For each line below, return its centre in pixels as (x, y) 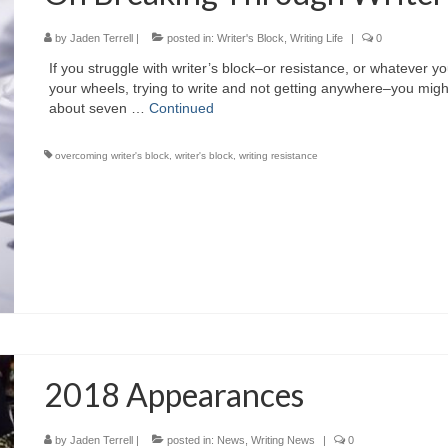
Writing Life (317, 38)
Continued (182, 108)
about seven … (99, 108)
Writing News (283, 439)
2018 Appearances (174, 394)
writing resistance (279, 156)
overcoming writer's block (112, 156)
